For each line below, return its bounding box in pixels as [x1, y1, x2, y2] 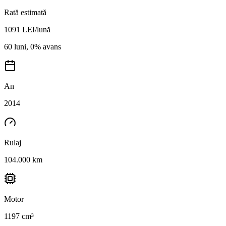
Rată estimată [4, 8, 46, 17]
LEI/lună [22, 25, 50, 34]
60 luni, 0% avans [4, 42, 61, 51]
